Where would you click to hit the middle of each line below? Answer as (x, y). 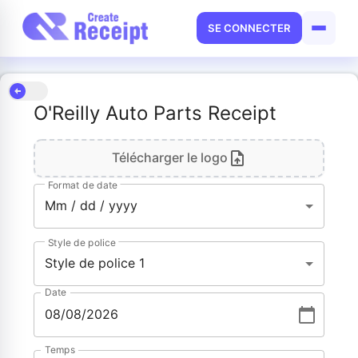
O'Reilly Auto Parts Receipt (155, 113)
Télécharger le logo (169, 158)
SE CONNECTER (249, 28)
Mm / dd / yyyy (91, 206)
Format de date (82, 185)
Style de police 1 (95, 263)
